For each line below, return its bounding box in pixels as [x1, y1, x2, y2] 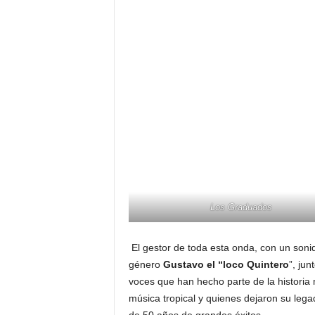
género [128, 259, 163, 271]
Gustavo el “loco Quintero [162, 259, 289, 271]
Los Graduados [210, 202, 272, 213]
